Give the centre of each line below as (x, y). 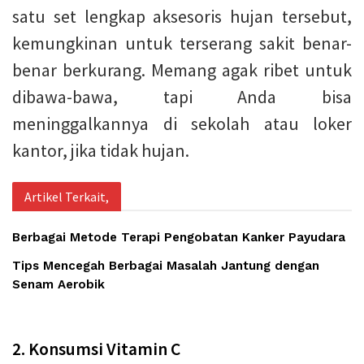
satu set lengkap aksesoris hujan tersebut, (182, 16)
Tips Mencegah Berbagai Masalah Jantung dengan (166, 265)
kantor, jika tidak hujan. (101, 150)
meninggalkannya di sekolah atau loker (182, 123)
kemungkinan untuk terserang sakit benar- (182, 43)
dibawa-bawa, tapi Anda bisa (182, 96)
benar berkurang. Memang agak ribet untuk (182, 69)
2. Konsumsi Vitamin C (96, 349)
